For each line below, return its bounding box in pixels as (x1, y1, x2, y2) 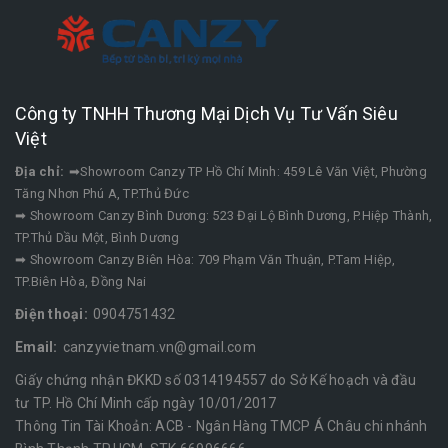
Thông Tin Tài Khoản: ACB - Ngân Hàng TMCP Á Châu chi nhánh (15, 417, 428, 434)
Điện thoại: (15, 305, 88, 322)
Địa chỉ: (15, 163, 64, 179)
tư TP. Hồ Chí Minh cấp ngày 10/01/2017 (15, 394, 277, 411)
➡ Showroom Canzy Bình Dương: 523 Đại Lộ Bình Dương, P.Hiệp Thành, (15, 207, 433, 223)
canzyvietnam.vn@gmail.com (62, 338, 256, 355)
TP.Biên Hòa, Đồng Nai (15, 273, 147, 289)
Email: (15, 338, 58, 355)
